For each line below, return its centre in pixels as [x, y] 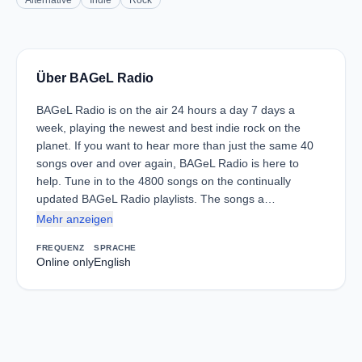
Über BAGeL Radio [95, 78]
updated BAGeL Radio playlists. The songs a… [156, 199]
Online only [65, 262]
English [112, 262]
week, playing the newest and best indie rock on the [168, 128]
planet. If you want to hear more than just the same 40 [175, 145]
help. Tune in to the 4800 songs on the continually [164, 181]
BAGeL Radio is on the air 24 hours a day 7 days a [166, 110]
